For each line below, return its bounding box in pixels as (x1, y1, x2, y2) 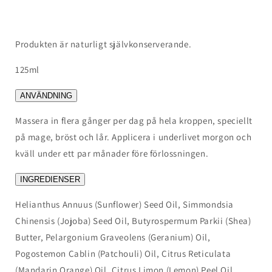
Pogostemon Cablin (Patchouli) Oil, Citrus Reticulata (15, 248, 231, 259)
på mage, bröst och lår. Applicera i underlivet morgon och (15, 131, 252, 143)
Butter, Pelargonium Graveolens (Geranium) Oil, (15, 231, 211, 243)
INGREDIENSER (20, 175, 80, 184)
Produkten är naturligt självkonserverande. (15, 38, 192, 50)
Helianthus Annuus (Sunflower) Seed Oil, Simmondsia (15, 199, 234, 210)
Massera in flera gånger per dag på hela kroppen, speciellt (15, 115, 253, 126)
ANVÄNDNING (20, 91, 72, 100)
